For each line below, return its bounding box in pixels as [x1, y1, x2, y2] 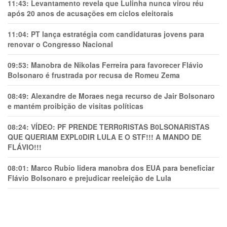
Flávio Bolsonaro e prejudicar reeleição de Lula [8, 173, 171, 183]
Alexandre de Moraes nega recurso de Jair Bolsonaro [31, 91, 215, 101]
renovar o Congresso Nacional [8, 39, 113, 50]
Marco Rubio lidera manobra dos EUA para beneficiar [31, 163, 214, 173]
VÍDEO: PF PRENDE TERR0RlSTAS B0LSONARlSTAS [31, 122, 209, 132]
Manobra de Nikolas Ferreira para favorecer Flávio [31, 60, 203, 70]
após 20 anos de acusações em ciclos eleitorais [8, 8, 173, 19]
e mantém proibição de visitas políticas [8, 101, 143, 111]
